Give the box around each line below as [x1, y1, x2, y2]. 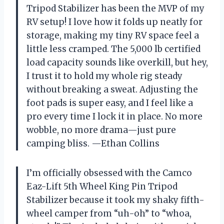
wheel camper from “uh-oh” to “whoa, [26, 207, 191, 219]
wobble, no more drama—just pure [26, 124, 176, 135]
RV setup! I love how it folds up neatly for [26, 16, 202, 27]
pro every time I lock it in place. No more [26, 110, 202, 122]
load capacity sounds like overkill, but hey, [26, 56, 208, 68]
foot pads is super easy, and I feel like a [26, 97, 193, 108]
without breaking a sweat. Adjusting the [26, 83, 198, 95]
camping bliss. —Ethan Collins [26, 137, 159, 149]
